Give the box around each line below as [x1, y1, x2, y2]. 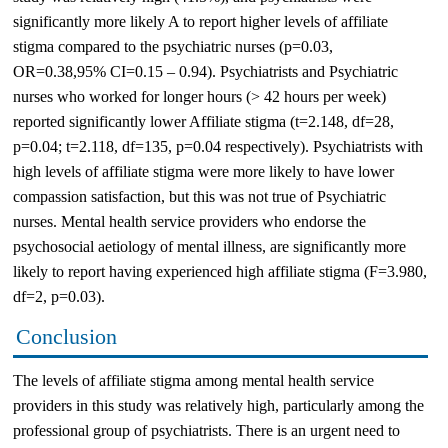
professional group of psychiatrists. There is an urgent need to [13, 422, 400, 439]
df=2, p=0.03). [13, 288, 105, 305]
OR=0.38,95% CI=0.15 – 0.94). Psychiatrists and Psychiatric [13, 63, 398, 80]
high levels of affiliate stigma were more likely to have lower [13, 163, 394, 180]
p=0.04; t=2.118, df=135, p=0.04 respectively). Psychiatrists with [13, 138, 423, 155]
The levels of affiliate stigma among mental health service [13, 372, 374, 389]
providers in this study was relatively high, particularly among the [13, 397, 424, 414]
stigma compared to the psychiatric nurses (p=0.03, [13, 38, 333, 55]
